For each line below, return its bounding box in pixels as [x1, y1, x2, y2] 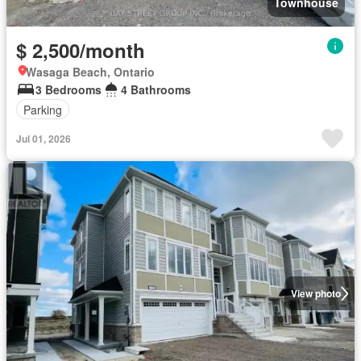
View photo [290, 286, 341, 301]
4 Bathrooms [121, 81, 191, 98]
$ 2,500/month [16, 36, 145, 64]
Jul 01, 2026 [16, 131, 71, 146]
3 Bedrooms [35, 81, 102, 98]
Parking [23, 101, 62, 118]
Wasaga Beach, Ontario [26, 64, 155, 80]
